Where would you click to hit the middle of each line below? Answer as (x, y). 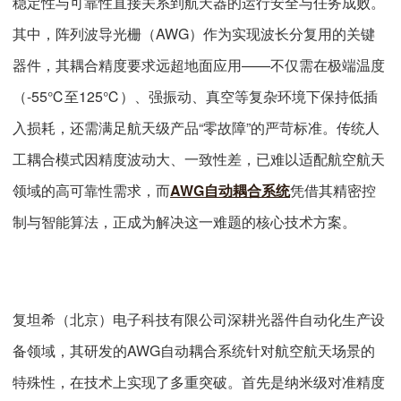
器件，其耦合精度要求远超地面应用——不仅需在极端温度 (199, 65)
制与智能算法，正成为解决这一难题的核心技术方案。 (184, 222)
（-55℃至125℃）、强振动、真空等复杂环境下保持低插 (195, 97)
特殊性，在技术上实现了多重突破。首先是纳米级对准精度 (199, 382)
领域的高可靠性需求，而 (91, 191)
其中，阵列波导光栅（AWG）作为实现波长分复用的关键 (194, 34)
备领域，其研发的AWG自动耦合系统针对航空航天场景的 (194, 351)
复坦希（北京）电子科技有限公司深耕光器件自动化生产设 (199, 320)
